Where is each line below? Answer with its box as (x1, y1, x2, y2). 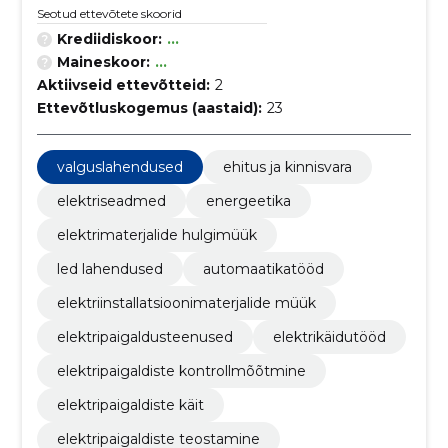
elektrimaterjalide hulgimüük (56, 226, 257, 244)
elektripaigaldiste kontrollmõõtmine (56, 362, 306, 380)
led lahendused (56, 260, 163, 278)
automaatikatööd (202, 260, 324, 278)
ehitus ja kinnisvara (222, 158, 352, 176)
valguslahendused (56, 158, 183, 176)
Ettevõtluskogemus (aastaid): (36, 99, 262, 117)
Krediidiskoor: (56, 30, 162, 48)
